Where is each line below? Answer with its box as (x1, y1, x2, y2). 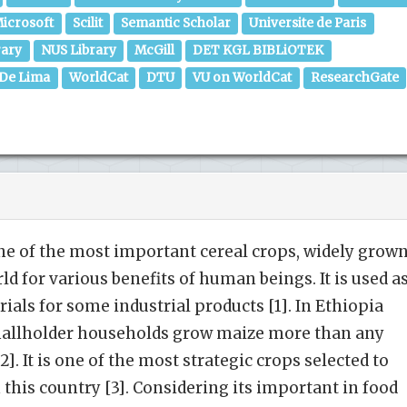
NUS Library (40, 43, 116, 58)
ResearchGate (310, 70, 399, 85)
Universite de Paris (249, 15, 367, 31)
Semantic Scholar (121, 15, 232, 31)
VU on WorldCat (193, 70, 293, 85)
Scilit (72, 15, 103, 31)
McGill (134, 43, 175, 58)
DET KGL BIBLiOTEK (193, 43, 324, 58)
